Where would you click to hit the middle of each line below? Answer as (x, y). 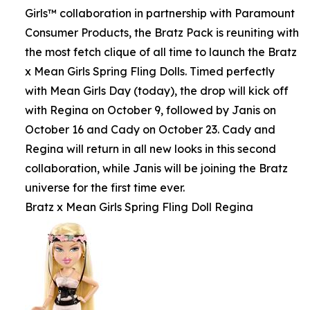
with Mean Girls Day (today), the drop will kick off (157, 91)
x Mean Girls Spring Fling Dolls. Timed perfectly (150, 71)
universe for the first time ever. (105, 188)
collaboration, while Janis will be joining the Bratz (156, 168)
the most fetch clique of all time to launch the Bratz (161, 52)
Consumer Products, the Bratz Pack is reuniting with (162, 33)
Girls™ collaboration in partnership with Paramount (160, 13)
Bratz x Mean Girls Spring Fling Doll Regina (139, 207)
